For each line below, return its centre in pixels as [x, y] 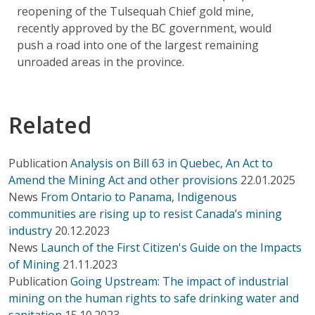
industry [30, 230]
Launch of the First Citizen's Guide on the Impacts [171, 247]
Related [50, 124]
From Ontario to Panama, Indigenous [139, 197]
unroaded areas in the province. [101, 62]
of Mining [34, 264]
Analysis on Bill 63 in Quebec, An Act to [172, 163]
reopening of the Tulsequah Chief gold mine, [135, 11]
